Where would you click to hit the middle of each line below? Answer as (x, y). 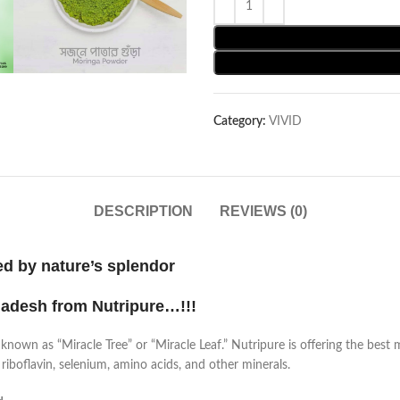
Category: (240, 121)
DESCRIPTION (143, 211)
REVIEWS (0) (263, 211)
